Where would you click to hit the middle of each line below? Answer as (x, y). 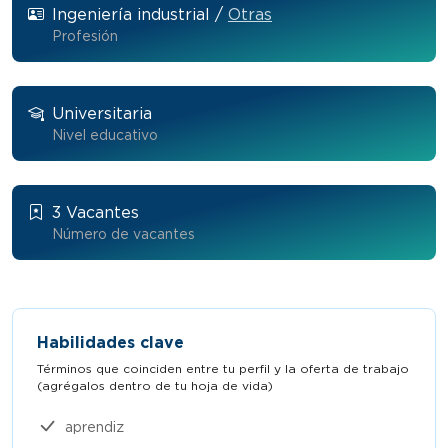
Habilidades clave (110, 342)
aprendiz (94, 426)
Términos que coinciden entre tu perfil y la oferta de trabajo (223, 368)
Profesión (85, 36)
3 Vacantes (95, 212)
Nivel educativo (105, 135)
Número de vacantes (123, 234)
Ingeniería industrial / (140, 14)
